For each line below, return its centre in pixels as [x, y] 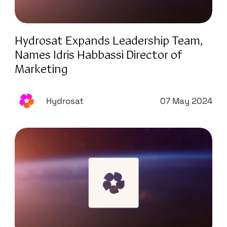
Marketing [41, 70]
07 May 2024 [186, 101]
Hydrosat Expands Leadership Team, [108, 41]
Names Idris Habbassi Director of [98, 55]
